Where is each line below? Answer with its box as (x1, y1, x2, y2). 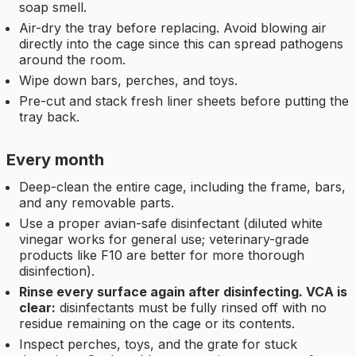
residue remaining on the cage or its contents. (19, 315, 295, 332)
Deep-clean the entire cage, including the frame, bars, (19, 179, 346, 195)
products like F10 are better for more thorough (19, 247, 304, 264)
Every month (6, 150, 104, 170)
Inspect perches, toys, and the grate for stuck (19, 336, 297, 353)
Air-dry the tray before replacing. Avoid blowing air (19, 20, 327, 37)
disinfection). (19, 263, 95, 280)
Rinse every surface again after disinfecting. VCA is (19, 284, 347, 300)
